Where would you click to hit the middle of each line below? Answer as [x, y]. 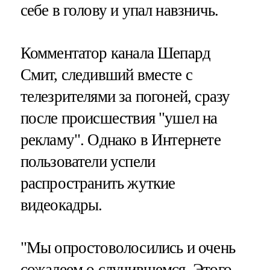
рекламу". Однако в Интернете [120, 140]
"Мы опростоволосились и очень [127, 247]
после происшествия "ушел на [119, 118]
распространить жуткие [98, 183]
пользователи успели [88, 161]
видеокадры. [61, 205]
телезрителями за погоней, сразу [125, 96]
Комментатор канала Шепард [115, 53]
